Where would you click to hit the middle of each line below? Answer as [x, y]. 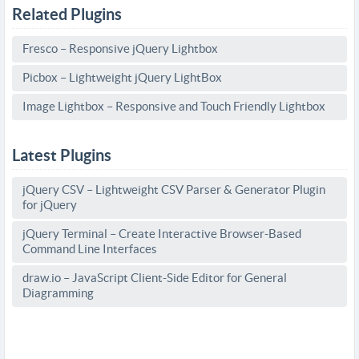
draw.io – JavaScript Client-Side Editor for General [155, 278]
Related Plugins [67, 14]
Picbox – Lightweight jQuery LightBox [122, 77]
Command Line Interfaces [90, 249]
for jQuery [50, 205]
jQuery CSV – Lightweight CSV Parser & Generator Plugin [174, 190]
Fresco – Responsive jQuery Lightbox [120, 48]
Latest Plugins [62, 155]
